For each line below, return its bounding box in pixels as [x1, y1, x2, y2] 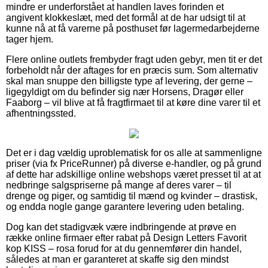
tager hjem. [6, 33, 53, 44]
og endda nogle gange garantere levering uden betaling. [6, 201, 244, 212]
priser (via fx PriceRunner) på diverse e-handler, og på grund [6, 158, 261, 169]
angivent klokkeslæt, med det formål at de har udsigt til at [6, 12, 245, 23]
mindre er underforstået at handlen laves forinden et [6, 1, 224, 12]
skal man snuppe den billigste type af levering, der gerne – [6, 75, 252, 86]
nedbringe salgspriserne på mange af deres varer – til [6, 179, 232, 190]
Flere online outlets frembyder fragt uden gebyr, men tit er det [6, 54, 262, 65]
